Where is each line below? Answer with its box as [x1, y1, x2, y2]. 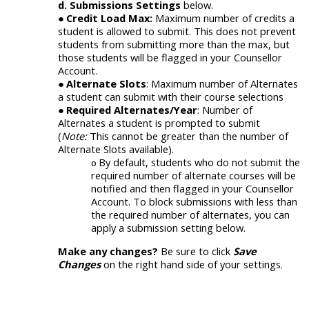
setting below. [181, 221, 246, 235]
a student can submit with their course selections [58, 90, 283, 104]
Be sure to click [161, 244, 233, 259]
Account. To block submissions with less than [91, 195, 297, 209]
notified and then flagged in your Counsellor [91, 181, 294, 196]
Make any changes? [58, 244, 161, 259]
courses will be [229, 168, 296, 183]
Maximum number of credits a [155, 11, 295, 26]
